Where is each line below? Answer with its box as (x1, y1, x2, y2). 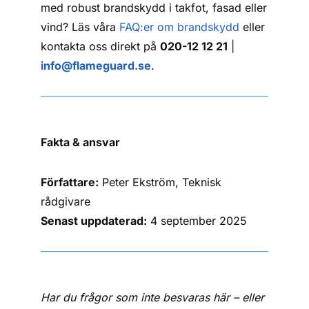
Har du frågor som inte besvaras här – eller (41, 290, 265, 304)
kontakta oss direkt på (41, 39, 161, 53)
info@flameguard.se (41, 59, 152, 72)
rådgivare (41, 195, 91, 208)
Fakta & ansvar (41, 135, 121, 149)
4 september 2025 (147, 214, 248, 228)
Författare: (41, 175, 99, 189)
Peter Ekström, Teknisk (99, 175, 222, 189)
